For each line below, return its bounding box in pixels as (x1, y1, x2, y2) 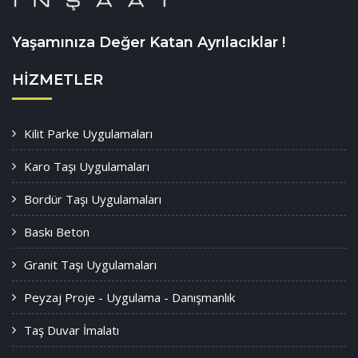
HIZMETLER (12, 71, 103, 89)
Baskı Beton (24, 224, 89, 241)
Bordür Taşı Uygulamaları (24, 191, 161, 208)
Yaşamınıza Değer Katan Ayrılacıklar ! (12, 34, 285, 52)
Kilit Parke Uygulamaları (24, 125, 153, 142)
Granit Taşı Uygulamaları (24, 257, 157, 273)
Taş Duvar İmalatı (24, 322, 119, 339)
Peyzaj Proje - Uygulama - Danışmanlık (24, 289, 235, 306)
